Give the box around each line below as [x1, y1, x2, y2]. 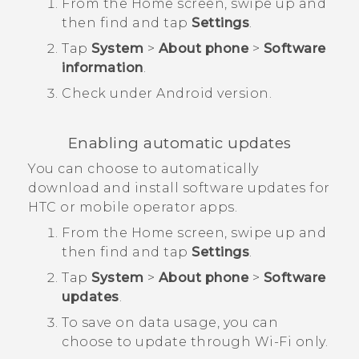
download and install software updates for [28, 180, 330, 196]
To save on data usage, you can [62, 315, 278, 331]
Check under [62, 85, 156, 101]
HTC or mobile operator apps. [28, 200, 237, 216]
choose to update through [62, 334, 255, 350]
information [62, 59, 143, 75]
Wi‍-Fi [254, 334, 292, 350]
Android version [156, 85, 269, 101]
